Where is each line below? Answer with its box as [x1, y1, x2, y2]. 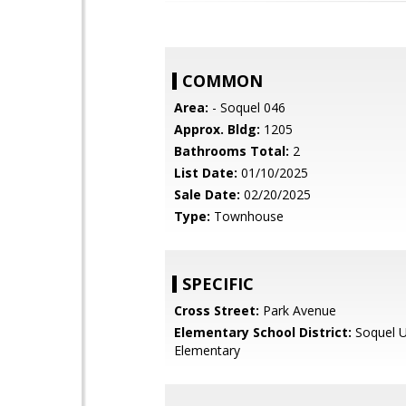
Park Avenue [259, 302, 336, 319]
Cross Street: [174, 302, 259, 319]
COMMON [182, 70, 263, 92]
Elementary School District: [174, 324, 352, 341]
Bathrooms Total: [174, 142, 289, 159]
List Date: [174, 164, 237, 181]
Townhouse [210, 208, 284, 225]
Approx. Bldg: [174, 121, 260, 138]
